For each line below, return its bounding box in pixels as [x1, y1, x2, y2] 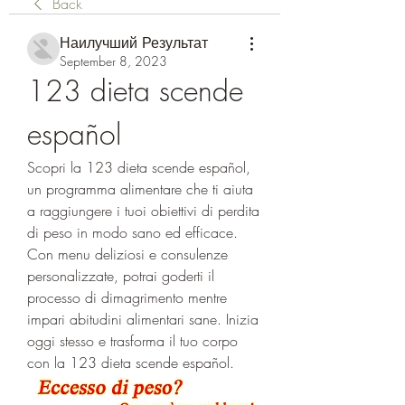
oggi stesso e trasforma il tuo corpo [27, 331, 238, 351]
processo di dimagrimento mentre [27, 287, 227, 307]
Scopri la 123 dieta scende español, [27, 157, 250, 177]
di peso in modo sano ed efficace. [27, 222, 238, 242]
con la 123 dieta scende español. [27, 353, 234, 372]
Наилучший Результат [60, 33, 208, 52]
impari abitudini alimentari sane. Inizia [27, 309, 259, 329]
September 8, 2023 [60, 52, 167, 70]
